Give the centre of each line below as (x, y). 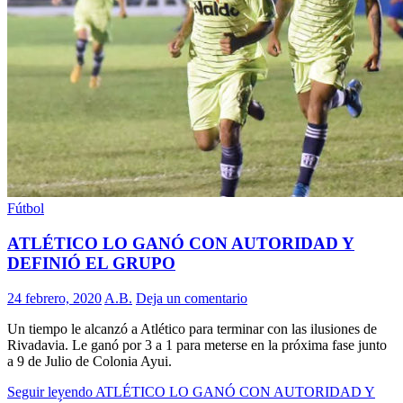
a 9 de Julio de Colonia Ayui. (90, 361)
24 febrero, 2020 (54, 298)
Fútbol (26, 209)
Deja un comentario (192, 298)
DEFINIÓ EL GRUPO (91, 263)
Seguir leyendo (51, 391)
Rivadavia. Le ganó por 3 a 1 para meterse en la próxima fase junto (197, 345)
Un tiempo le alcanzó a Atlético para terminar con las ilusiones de (192, 328)
